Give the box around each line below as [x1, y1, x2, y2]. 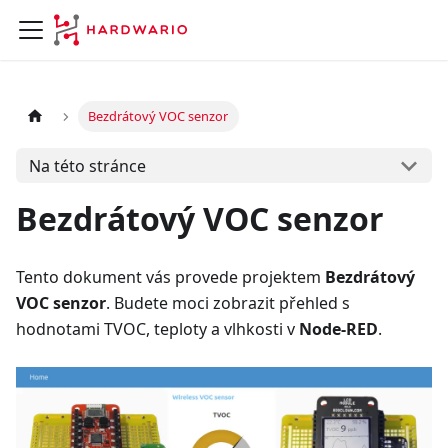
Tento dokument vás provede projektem [16, 266, 325, 288]
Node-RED [299, 318, 378, 340]
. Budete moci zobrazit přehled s [106, 292, 350, 314]
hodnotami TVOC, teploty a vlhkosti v [16, 318, 299, 340]
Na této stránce [28, 154, 146, 177]
